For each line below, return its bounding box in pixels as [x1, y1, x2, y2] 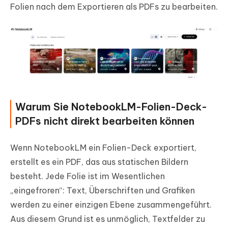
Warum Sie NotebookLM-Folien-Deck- [15, 100, 207, 113]
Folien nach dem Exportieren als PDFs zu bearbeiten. [10, 2, 218, 12]
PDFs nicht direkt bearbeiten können [15, 115, 194, 128]
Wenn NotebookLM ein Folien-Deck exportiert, [10, 142, 196, 153]
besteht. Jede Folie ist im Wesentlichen [10, 171, 165, 182]
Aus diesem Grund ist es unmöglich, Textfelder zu [10, 214, 205, 224]
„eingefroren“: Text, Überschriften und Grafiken [10, 185, 195, 196]
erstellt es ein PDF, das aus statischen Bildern [10, 157, 188, 167]
